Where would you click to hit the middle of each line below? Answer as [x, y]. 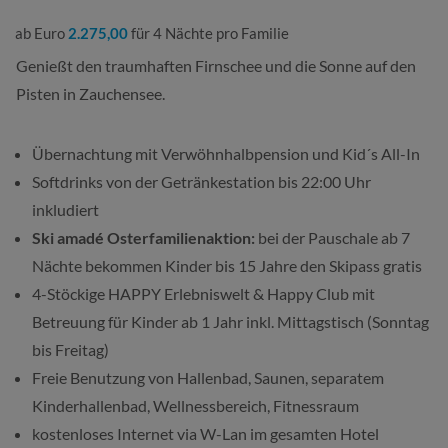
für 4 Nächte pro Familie [208, 32]
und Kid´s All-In [364, 153]
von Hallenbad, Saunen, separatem [264, 377]
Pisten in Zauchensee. [90, 93]
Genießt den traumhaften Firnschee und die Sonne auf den [216, 65]
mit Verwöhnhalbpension [222, 153]
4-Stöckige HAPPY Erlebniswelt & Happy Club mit [203, 293]
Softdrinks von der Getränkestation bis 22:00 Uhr [201, 181]
